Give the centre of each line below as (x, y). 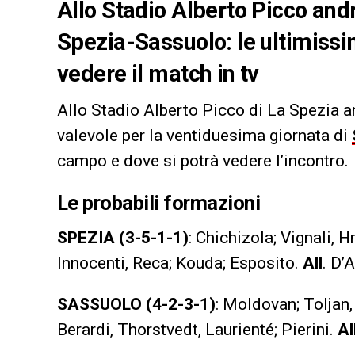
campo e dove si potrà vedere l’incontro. (203, 160)
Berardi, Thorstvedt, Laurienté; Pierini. (197, 329)
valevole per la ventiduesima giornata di (204, 135)
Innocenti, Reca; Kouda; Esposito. (180, 263)
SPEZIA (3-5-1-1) (123, 237)
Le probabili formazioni (159, 202)
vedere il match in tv (158, 73)
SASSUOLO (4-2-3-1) (136, 304)
